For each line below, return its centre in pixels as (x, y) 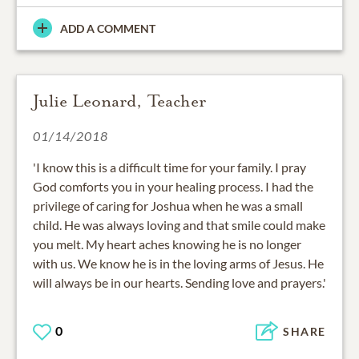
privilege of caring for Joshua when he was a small (168, 205)
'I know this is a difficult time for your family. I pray (169, 167)
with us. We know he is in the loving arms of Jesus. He (178, 263)
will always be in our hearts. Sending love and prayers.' (179, 282)
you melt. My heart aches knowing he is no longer (167, 244)
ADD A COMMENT (108, 28)
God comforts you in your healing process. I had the (173, 186)
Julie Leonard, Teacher (119, 101)
